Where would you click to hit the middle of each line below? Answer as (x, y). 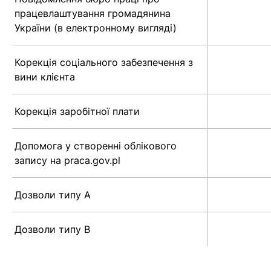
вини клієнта (45, 77)
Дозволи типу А (53, 195)
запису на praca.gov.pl (67, 161)
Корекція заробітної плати (77, 112)
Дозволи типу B (52, 230)
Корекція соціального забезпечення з (104, 63)
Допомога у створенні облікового (96, 146)
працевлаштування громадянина (93, 14)
